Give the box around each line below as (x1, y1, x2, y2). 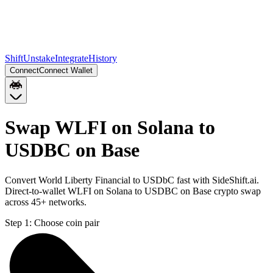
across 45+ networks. (5, 196, 87, 207)
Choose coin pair (34, 217, 99, 228)
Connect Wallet (39, 66, 93, 75)
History (88, 53, 117, 63)
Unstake (23, 53, 55, 63)
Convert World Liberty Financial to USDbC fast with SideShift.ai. (5, 174, 259, 185)
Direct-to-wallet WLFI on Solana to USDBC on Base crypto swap (5, 185, 261, 196)
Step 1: (5, 217, 32, 228)
